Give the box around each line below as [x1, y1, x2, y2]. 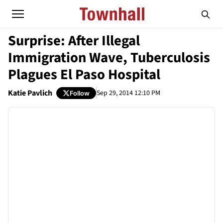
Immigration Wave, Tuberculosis [8, 48, 210, 68]
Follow [70, 89, 90, 97]
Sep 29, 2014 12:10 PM [97, 88, 160, 98]
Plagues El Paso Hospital [8, 65, 160, 85]
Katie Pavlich [8, 88, 52, 99]
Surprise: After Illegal [8, 31, 140, 51]
